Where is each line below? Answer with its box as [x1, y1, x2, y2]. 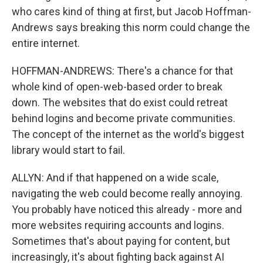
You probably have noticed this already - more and [12, 203, 242, 215]
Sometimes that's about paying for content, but [12, 235, 230, 247]
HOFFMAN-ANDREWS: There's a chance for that [12, 65, 233, 77]
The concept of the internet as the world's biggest [12, 128, 244, 140]
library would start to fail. [12, 144, 125, 156]
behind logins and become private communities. [12, 112, 235, 124]
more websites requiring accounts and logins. [12, 219, 224, 231]
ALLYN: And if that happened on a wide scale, [12, 171, 218, 184]
